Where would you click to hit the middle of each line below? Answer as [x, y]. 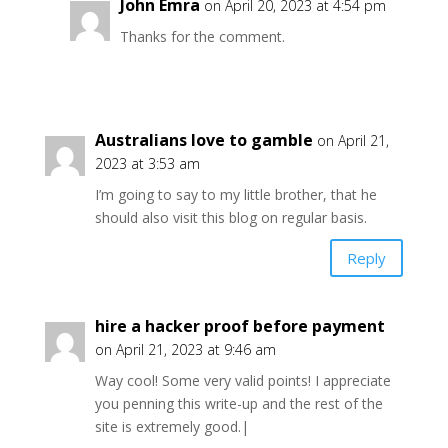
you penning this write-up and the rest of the [238, 403]
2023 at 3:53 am [147, 163]
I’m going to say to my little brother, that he [235, 194]
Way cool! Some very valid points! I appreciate [242, 380]
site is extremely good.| [171, 426]
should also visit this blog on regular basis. [230, 217]
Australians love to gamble [203, 140]
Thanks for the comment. [202, 36]
